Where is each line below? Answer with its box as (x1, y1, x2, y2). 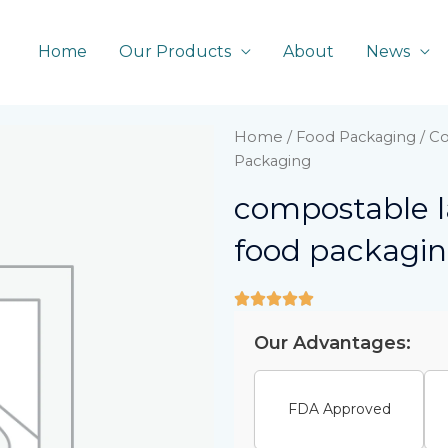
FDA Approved (287, 400, 391, 419)
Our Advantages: (254, 331, 411, 354)
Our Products (119, 42, 231, 62)
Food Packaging (296, 128, 416, 146)
